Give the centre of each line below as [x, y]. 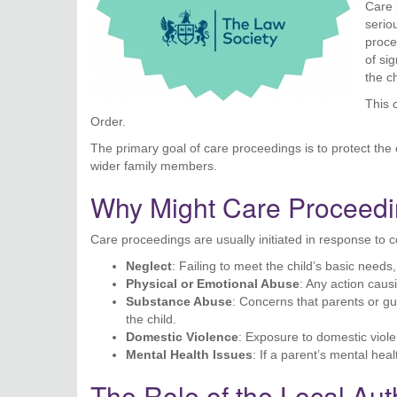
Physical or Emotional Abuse [213, 284]
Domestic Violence [182, 337]
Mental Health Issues [189, 354]
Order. [108, 121]
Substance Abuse [179, 301]
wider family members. [154, 166]
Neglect [149, 266]
